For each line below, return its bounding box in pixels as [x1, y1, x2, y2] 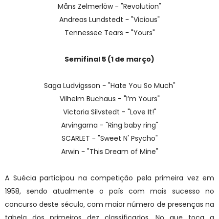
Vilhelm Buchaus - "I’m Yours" [59, 93, 160, 104]
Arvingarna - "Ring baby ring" [61, 120, 158, 130]
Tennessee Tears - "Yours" [64, 27, 155, 38]
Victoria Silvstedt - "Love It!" [63, 107, 156, 117]
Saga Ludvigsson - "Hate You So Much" [44, 80, 175, 90]
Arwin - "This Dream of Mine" [61, 146, 158, 156]
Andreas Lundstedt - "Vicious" [59, 14, 160, 24]
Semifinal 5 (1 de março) [65, 54, 154, 64]
